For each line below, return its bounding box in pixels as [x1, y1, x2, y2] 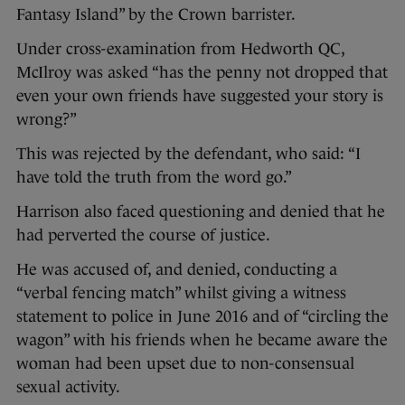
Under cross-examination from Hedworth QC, [16, 40, 344, 59]
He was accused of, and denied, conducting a [16, 260, 337, 279]
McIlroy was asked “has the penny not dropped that [16, 63, 388, 82]
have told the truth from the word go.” [16, 168, 292, 187]
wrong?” [16, 110, 77, 129]
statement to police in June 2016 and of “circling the [16, 307, 389, 326]
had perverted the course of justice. [16, 226, 270, 245]
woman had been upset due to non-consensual [16, 354, 354, 373]
